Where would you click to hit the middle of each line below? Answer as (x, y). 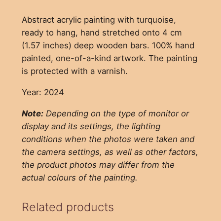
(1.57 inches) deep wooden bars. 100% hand (108, 45)
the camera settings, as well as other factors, (110, 152)
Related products (68, 207)
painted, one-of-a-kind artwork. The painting (109, 58)
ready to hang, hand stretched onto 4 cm (102, 32)
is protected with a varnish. (74, 71)
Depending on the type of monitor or (116, 113)
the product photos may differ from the (98, 165)
